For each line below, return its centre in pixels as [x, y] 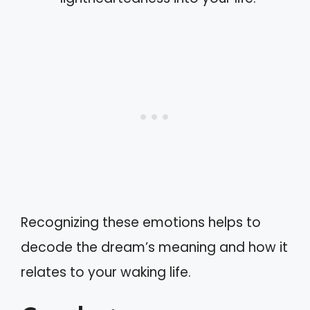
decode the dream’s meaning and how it [154, 247]
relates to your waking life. [106, 272]
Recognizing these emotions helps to [141, 222]
